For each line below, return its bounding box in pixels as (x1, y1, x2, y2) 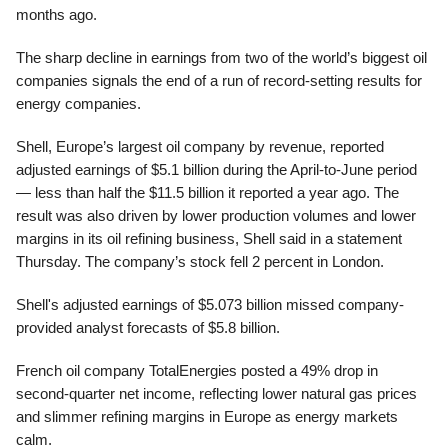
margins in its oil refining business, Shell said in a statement (16, 230, 402, 247)
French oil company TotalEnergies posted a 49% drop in (16, 362, 378, 379)
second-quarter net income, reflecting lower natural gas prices (16, 385, 417, 402)
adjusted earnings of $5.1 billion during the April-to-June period (16, 161, 417, 178)
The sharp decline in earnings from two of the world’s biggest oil (16, 49, 427, 66)
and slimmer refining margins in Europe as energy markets (16, 408, 398, 425)
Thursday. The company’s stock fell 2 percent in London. (16, 253, 384, 270)
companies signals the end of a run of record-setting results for (16, 72, 422, 89)
